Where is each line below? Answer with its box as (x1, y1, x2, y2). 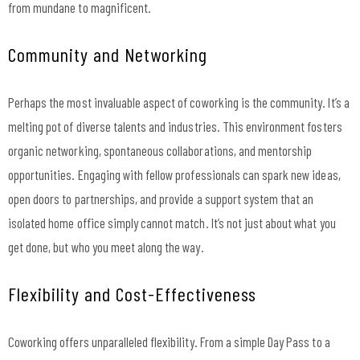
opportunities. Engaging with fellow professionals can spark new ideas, (8, 166, 341, 182)
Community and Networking (8, 42, 207, 66)
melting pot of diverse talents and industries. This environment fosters (8, 117, 342, 134)
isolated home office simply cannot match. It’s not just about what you (8, 214, 336, 231)
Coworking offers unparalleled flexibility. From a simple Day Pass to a (8, 333, 330, 350)
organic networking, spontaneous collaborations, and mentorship (8, 141, 313, 158)
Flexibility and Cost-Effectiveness (8, 281, 256, 305)
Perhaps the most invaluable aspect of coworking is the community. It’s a (8, 93, 350, 110)
